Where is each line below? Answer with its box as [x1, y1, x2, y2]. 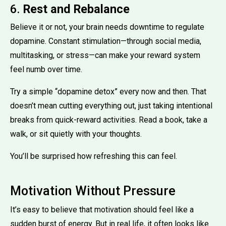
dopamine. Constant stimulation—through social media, [10, 36, 201, 46]
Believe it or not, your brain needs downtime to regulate [10, 22, 204, 32]
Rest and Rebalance [23, 2, 130, 16]
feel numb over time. [10, 64, 82, 74]
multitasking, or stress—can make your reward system [10, 50, 200, 60]
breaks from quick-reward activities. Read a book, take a [10, 115, 207, 125]
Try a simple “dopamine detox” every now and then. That [10, 86, 206, 96]
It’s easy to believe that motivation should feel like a [10, 204, 194, 214]
